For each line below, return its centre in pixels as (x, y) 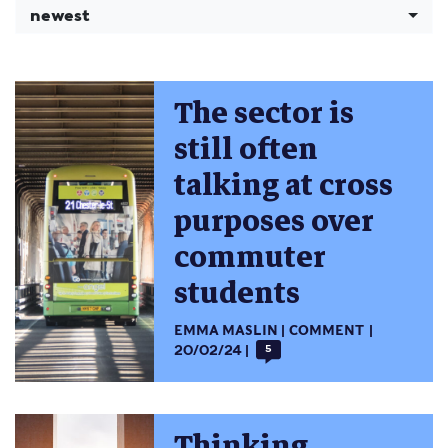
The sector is (264, 114)
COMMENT (326, 330)
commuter (250, 258)
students (237, 294)
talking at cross (284, 186)
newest (60, 15)
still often (246, 150)
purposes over (274, 222)
